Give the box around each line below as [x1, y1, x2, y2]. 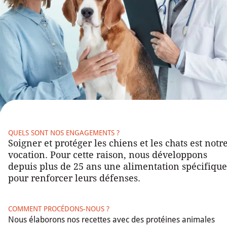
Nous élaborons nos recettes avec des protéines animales [8, 215, 215, 225]
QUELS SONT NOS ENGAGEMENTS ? [8, 129, 120, 137]
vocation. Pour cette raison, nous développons [8, 149, 207, 161]
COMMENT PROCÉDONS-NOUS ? [8, 205, 109, 213]
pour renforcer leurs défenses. [8, 173, 140, 184]
